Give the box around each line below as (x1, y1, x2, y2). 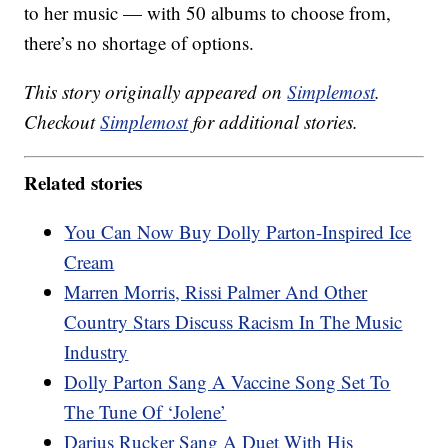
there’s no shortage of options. (24, 30, 255, 56)
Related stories (24, 168, 143, 196)
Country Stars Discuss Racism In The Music (64, 308, 403, 334)
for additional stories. (188, 109, 359, 135)
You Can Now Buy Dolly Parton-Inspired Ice (64, 218, 412, 244)
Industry (64, 338, 129, 364)
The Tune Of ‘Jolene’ (64, 398, 227, 424)
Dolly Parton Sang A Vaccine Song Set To (64, 368, 391, 394)
